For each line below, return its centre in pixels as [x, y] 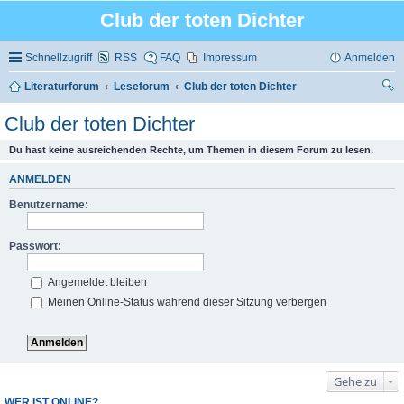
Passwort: [35, 246]
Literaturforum [62, 87]
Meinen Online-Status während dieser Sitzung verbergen [186, 302]
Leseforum [142, 87]
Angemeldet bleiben [96, 282]
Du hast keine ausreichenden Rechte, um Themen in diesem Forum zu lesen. [191, 150]
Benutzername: [49, 204]
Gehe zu [355, 381]
